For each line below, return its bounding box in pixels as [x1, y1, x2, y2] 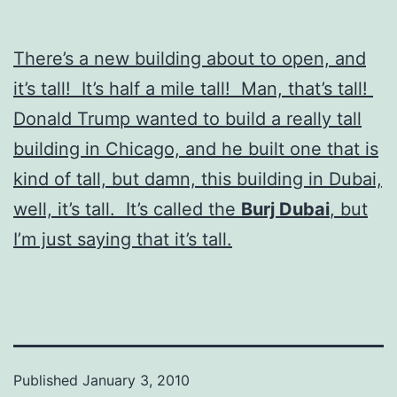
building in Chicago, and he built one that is [13, 137, 378, 160]
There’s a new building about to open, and [13, 47, 366, 69]
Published [13, 370, 82, 389]
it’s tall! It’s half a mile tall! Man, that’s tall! [13, 77, 373, 99]
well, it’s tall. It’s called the [13, 198, 241, 220]
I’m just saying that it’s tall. [13, 228, 232, 250]
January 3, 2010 [82, 370, 190, 389]
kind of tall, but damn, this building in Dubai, [13, 167, 382, 190]
